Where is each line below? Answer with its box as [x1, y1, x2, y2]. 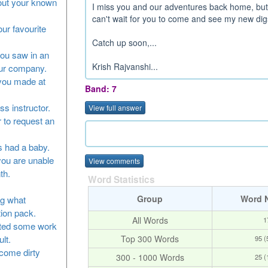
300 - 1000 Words [115, 251, 184, 263]
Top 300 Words [121, 232, 179, 245]
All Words [132, 214, 168, 226]
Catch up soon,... [92, 36, 157, 48]
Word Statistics [87, 172, 155, 186]
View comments [88, 155, 140, 166]
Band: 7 [84, 83, 117, 95]
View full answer [88, 102, 142, 113]
